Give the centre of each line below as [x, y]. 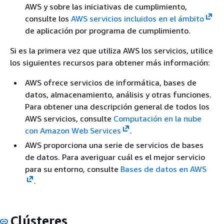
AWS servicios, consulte [69, 118]
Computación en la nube [157, 118]
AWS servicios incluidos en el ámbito [137, 18]
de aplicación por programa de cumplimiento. [108, 30]
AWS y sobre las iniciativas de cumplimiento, [106, 6]
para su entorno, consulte [73, 169]
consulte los [48, 18]
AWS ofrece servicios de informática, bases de [111, 82]
